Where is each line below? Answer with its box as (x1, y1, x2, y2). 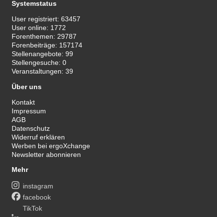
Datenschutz (12, 124, 50, 132)
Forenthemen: (12, 32, 58, 41)
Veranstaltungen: (12, 67, 66, 76)
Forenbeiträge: (12, 41, 60, 49)
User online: (12, 24, 51, 32)
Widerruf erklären (12, 133, 65, 141)
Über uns (12, 82, 42, 91)
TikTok (23, 204, 43, 212)
